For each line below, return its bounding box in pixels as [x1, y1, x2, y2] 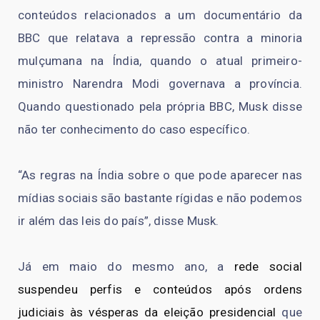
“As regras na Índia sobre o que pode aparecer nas [18, 167, 302, 182]
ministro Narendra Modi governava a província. [18, 76, 302, 91]
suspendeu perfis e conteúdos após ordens [18, 281, 302, 296]
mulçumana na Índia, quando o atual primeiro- [18, 53, 302, 68]
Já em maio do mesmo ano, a [18, 259, 234, 274]
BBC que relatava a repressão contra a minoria [18, 30, 302, 45]
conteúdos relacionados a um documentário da [18, 7, 302, 22]
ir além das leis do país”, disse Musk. [18, 213, 219, 228]
